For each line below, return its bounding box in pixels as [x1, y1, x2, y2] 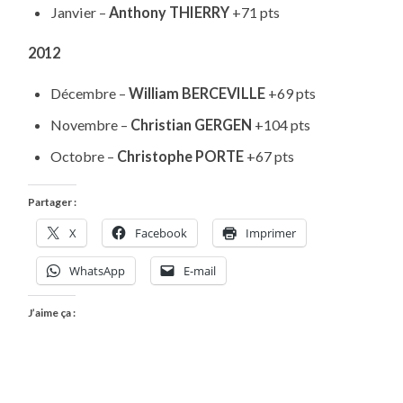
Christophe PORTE [116, 147, 244, 165]
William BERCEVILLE [128, 84, 265, 102]
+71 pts [228, 4, 280, 22]
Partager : [28, 194, 77, 209]
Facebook [135, 224, 188, 241]
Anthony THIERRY [108, 4, 229, 22]
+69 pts [264, 84, 316, 102]
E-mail [184, 262, 217, 279]
